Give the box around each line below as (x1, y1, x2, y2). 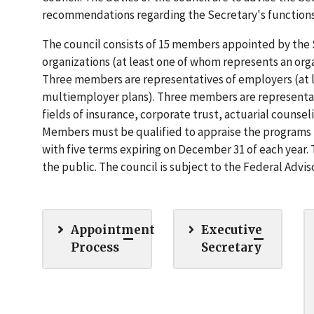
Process (70, 240, 119, 256)
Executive (201, 222, 263, 238)
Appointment (70, 222, 155, 238)
